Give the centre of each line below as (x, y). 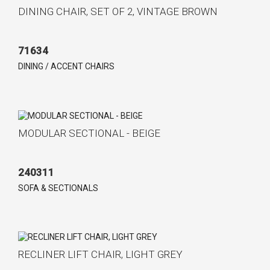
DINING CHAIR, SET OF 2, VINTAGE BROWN (118, 11)
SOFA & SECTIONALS (58, 188)
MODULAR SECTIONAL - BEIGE (89, 133)
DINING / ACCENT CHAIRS (66, 66)
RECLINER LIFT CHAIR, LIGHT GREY (100, 255)
